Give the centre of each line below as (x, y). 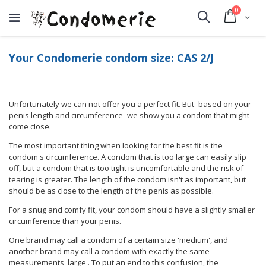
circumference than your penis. (65, 221)
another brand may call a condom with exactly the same (109, 251)
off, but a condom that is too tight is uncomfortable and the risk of (126, 168)
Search (227, 17)
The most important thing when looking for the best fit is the (116, 145)
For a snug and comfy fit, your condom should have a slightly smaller (132, 210)
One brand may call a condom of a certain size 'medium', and (118, 240)
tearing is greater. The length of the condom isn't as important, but (127, 179)
